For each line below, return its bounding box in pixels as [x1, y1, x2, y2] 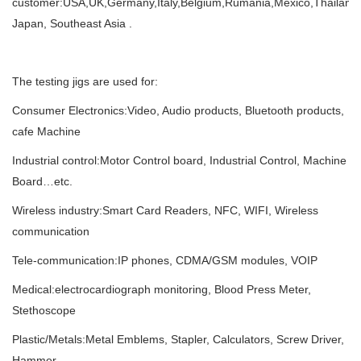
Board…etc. [12, 175, 73, 188]
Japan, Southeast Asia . [12, 17, 132, 30]
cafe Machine [12, 125, 81, 138]
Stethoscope [12, 304, 76, 317]
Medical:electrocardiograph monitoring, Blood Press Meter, [12, 283, 311, 296]
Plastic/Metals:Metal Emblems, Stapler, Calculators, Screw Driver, [12, 333, 344, 346]
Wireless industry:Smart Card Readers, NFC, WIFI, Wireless [12, 204, 318, 217]
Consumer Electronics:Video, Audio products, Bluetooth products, [12, 104, 344, 117]
